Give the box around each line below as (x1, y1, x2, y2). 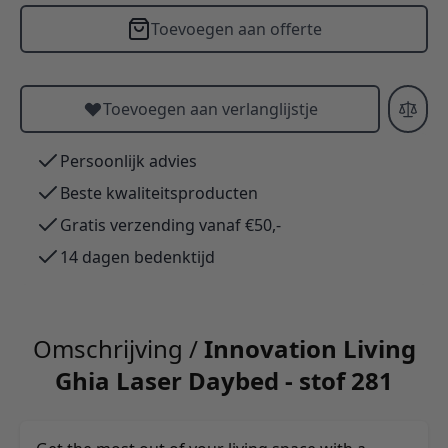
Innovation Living (203, 331, 416, 365)
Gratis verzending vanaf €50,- (60, 213, 281, 236)
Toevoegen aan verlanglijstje (102, 97, 318, 120)
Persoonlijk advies (60, 149, 197, 172)
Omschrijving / (32, 331, 204, 365)
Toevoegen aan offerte (150, 17, 322, 40)
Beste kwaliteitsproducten (60, 181, 258, 204)
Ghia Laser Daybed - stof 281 (55, 363, 393, 397)
